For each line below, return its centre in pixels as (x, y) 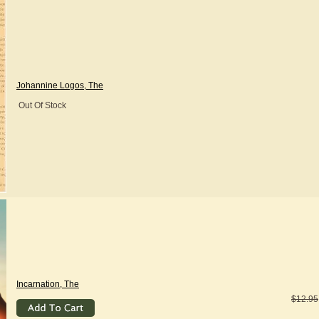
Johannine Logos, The (60, 85)
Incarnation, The (48, 284)
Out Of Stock (41, 105)
